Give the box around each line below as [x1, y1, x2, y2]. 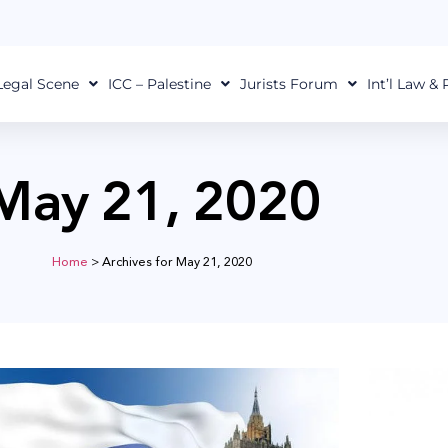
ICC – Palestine [107, 75, 211, 93]
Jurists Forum [239, 75, 338, 93]
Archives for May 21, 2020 [102, 250, 252, 273]
